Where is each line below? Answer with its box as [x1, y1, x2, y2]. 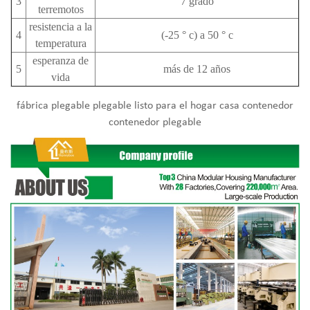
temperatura [35, 37, 86, 50]
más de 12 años [163, 63, 230, 75]
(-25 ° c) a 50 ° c [161, 29, 233, 42]
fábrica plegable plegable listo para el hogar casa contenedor [17, 100, 293, 112]
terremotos [37, 3, 84, 16]
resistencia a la [29, 21, 92, 33]
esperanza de [33, 55, 89, 67]
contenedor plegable [109, 117, 201, 129]
